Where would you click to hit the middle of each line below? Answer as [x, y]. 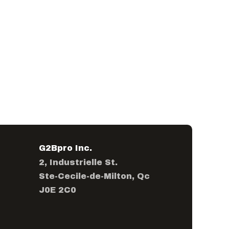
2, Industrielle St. [78, 162]
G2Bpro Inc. [65, 148]
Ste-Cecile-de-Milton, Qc [94, 176]
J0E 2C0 [58, 190]
